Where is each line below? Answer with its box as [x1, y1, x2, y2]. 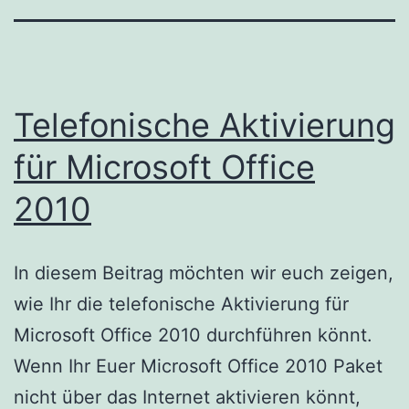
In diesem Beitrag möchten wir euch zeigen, [14, 261, 393, 284]
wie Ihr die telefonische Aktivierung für [14, 292, 349, 315]
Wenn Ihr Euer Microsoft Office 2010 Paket [14, 354, 383, 377]
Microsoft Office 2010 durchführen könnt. [14, 323, 372, 346]
